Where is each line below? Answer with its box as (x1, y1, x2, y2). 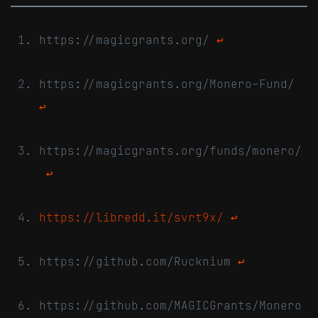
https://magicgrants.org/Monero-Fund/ (39, 76, 302, 91)
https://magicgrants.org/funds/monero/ (39, 143, 302, 158)
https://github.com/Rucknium (39, 253, 238, 268)
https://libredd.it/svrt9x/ (39, 209, 224, 224)
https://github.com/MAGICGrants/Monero (39, 297, 302, 312)
